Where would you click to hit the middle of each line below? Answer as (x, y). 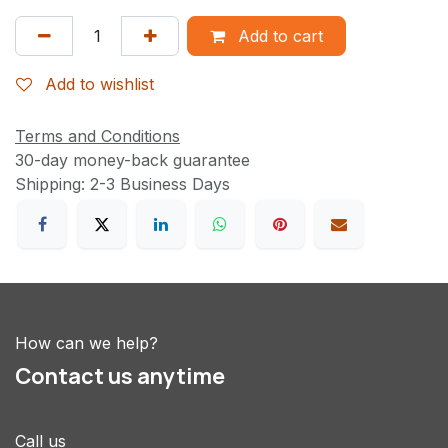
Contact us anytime (120, 375)
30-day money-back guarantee (132, 160)
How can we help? (86, 342)
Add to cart (277, 35)
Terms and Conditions (97, 136)
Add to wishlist (99, 84)
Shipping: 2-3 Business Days (122, 184)
